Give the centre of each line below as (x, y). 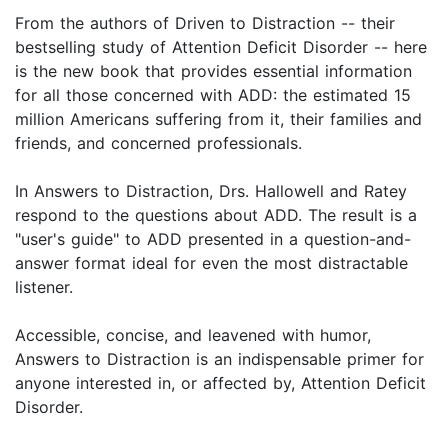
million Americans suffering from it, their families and (218, 119)
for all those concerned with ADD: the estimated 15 (213, 95)
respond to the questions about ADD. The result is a (216, 215)
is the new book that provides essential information (213, 71)
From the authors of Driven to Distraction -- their (205, 23)
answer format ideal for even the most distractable (211, 263)
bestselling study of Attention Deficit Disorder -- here (221, 47)
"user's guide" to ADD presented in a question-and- (213, 239)
